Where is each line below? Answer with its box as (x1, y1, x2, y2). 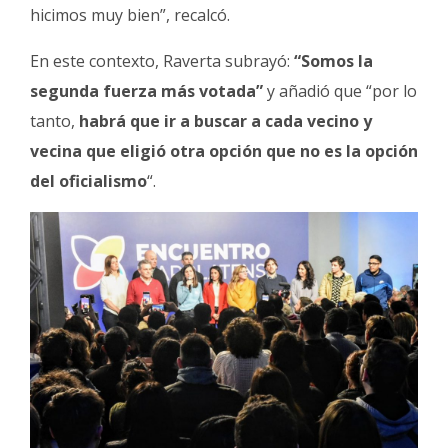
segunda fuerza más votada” (30, 80, 263, 103)
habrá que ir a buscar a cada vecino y (75, 110, 372, 133)
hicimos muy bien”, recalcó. (30, 4, 230, 27)
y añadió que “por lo (263, 80, 417, 103)
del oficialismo (30, 170, 147, 193)
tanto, (30, 110, 75, 133)
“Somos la (294, 50, 373, 73)
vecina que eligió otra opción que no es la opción (30, 140, 418, 163)
